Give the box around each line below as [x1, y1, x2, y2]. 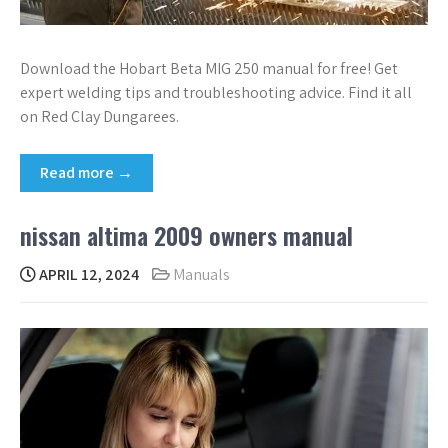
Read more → [40, 161, 133, 183]
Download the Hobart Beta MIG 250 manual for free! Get [20, 57, 398, 79]
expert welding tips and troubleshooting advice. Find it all [20, 81, 412, 103]
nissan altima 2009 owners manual [20, 216, 353, 253]
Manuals [173, 263, 230, 285]
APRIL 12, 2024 [36, 263, 139, 285]
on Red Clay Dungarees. [20, 105, 179, 127]
